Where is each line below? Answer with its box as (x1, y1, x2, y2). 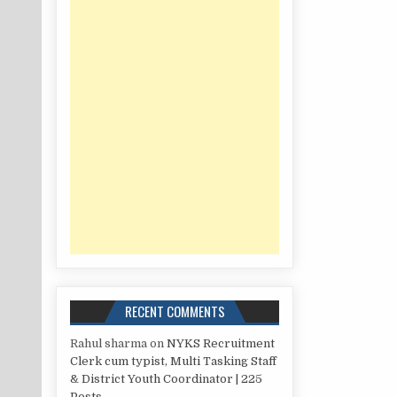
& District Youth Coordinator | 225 (70, 372, 263, 386)
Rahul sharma (70, 337, 148, 351)
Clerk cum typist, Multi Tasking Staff (70, 354, 277, 369)
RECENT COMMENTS (124, 301, 225, 322)
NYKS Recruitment (167, 337, 276, 351)
